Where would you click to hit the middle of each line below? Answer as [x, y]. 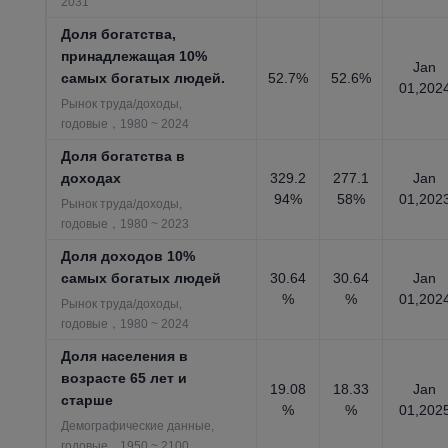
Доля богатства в [123, 156]
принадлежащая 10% [134, 56]
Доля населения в [125, 356]
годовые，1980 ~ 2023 [125, 224]
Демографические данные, [138, 426]
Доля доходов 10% [128, 256]
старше [87, 400]
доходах [91, 178]
